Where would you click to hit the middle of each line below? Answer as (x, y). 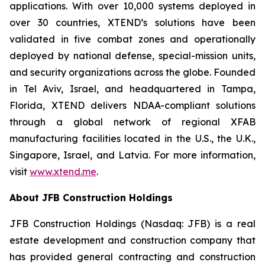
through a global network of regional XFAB (132, 122)
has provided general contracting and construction (132, 256)
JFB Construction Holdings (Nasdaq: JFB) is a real (132, 223)
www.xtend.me (63, 171)
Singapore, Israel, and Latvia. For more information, (132, 155)
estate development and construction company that (132, 240)
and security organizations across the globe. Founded (132, 72)
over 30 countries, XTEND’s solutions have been (132, 22)
